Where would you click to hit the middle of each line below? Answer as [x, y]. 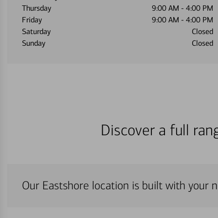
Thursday [36, 8]
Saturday [36, 31]
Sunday [34, 43]
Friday [32, 20]
